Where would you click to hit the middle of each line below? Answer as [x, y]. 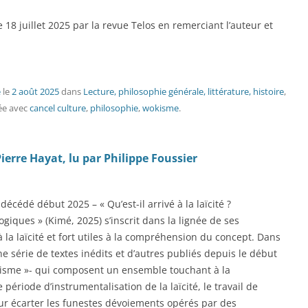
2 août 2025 [35, 91]
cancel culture [58, 108]
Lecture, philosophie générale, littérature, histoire [184, 91]
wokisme [161, 108]
